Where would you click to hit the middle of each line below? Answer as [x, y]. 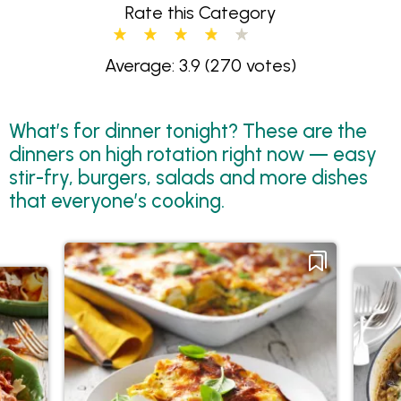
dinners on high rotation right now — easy [193, 154]
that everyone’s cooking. [117, 200]
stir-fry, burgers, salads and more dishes [188, 177]
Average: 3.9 [153, 65]
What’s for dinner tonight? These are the [188, 131]
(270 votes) [248, 65]
